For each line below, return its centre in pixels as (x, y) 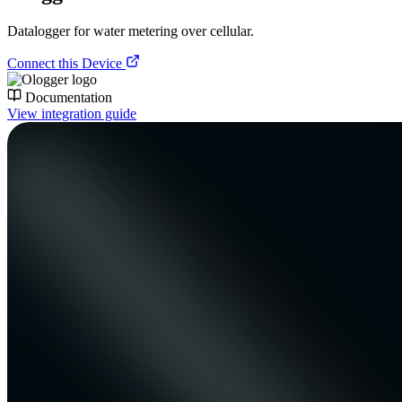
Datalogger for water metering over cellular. (131, 31)
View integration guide (72, 113)
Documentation (67, 97)
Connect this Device (66, 63)
